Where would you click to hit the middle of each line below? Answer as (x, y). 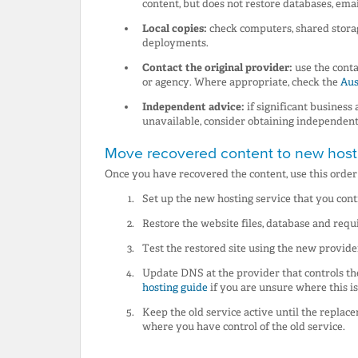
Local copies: (174, 29)
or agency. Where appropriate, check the (241, 82)
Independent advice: (193, 107)
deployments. (175, 43)
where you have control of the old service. (243, 327)
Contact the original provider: (217, 68)
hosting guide (175, 288)
